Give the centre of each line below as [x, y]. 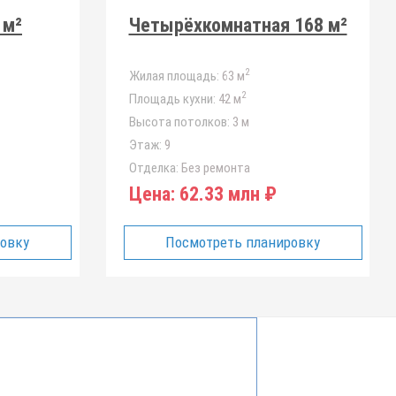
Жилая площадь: [174, 76]
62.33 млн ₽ [225, 194]
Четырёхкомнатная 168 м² [238, 25]
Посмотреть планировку [243, 242]
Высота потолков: [179, 122]
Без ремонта [214, 168]
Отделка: [153, 168]
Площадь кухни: [172, 99]
